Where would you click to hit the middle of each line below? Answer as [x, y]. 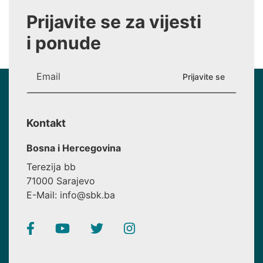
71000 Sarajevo [61, 181]
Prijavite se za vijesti [114, 22]
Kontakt [46, 123]
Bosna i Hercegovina [74, 148]
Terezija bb [51, 167]
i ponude [64, 43]
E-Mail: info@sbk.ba [71, 195]
